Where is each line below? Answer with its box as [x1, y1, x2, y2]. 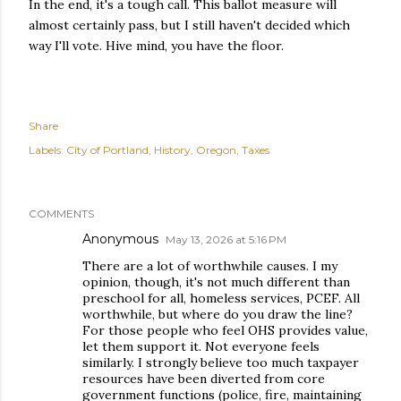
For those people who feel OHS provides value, [82, 321, 368, 338]
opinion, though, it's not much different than [82, 273, 350, 290]
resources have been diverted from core [82, 370, 325, 387]
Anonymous [82, 230, 158, 247]
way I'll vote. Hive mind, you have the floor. [29, 37, 284, 54]
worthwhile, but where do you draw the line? [82, 305, 353, 322]
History [154, 142, 191, 157]
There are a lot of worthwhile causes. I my [82, 257, 337, 274]
